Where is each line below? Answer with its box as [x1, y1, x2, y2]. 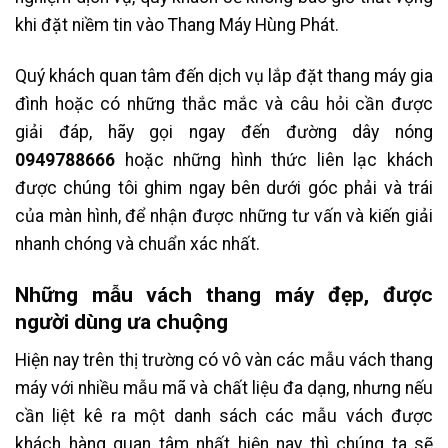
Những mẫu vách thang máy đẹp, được [15, 282, 433, 308]
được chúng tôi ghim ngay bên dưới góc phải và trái [15, 178, 433, 199]
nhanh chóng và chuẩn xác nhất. [15, 234, 260, 255]
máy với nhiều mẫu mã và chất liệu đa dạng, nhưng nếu [15, 377, 433, 398]
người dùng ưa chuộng [15, 309, 228, 335]
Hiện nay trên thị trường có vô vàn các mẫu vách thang [15, 349, 433, 370]
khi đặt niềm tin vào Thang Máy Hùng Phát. [15, 15, 339, 36]
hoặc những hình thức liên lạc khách [124, 150, 434, 171]
